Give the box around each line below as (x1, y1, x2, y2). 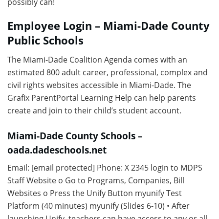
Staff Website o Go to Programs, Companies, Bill (7, 175, 184, 186)
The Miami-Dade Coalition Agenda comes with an (7, 54, 187, 66)
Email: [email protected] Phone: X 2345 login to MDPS (7, 162, 202, 173)
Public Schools (7, 33, 84, 48)
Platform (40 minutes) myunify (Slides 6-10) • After (7, 200, 190, 211)
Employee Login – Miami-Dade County (7, 19, 210, 33)
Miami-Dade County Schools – (7, 129, 143, 142)
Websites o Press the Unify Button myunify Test (7, 187, 182, 198)
